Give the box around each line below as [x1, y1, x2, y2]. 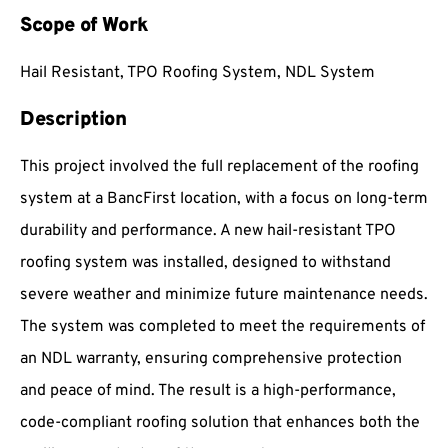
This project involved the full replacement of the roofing [20, 156, 419, 177]
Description [20, 106, 127, 133]
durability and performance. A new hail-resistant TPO [20, 220, 396, 241]
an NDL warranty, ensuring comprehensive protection [20, 348, 402, 369]
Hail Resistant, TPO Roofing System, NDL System [20, 62, 375, 83]
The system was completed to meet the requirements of [20, 316, 425, 337]
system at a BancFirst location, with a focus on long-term [20, 188, 428, 209]
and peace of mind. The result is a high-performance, [20, 380, 396, 401]
